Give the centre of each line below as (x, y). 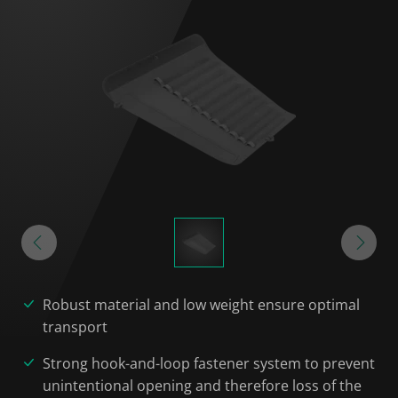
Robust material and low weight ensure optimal (201, 305)
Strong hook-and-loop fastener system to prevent (209, 363)
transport (75, 327)
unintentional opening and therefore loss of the (202, 386)
